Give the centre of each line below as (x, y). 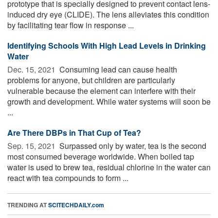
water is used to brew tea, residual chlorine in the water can (109, 167)
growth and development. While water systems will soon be (109, 101)
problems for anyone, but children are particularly (91, 80)
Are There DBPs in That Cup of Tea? (74, 132)
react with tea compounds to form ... (68, 178)
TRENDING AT (28, 205)
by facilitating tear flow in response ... (71, 25)
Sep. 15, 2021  (32, 145)
